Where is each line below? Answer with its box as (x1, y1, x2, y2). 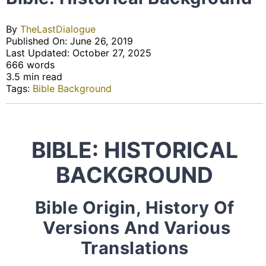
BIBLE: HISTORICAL (31, 136, 238, 163)
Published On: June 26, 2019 (6, 35, 133, 47)
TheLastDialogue (20, 23, 96, 35)
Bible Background (33, 83, 112, 94)
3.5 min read (6, 71, 62, 83)
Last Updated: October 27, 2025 (6, 47, 151, 59)
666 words (6, 59, 55, 71)
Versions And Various (38, 217, 231, 239)
